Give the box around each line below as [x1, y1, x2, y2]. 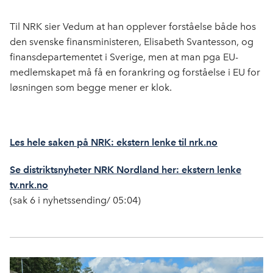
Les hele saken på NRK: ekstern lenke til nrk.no [10, 136, 218, 148]
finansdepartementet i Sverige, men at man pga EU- [10, 51, 238, 63]
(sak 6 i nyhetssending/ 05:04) [10, 194, 141, 206]
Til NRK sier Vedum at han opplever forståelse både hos [10, 20, 256, 32]
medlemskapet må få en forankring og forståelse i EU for [10, 66, 260, 78]
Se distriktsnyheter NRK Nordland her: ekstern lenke [10, 163, 241, 175]
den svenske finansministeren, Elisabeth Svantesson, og [10, 35, 253, 48]
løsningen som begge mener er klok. [10, 81, 172, 93]
